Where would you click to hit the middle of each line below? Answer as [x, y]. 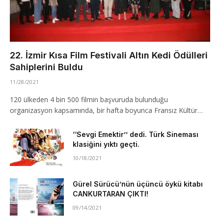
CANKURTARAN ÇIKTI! [110, 194]
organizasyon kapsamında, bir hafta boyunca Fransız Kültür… [106, 110]
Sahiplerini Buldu [46, 67]
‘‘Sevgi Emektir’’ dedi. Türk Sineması [136, 134]
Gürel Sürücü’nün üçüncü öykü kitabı [138, 184]
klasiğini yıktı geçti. [106, 144]
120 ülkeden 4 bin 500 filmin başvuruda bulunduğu [89, 99]
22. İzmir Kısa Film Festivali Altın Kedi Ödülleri [109, 55]
